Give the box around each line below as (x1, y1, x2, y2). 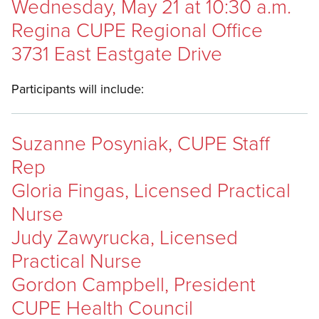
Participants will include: (11, 80, 147, 98)
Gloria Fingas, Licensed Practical (11, 176, 291, 204)
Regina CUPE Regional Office (11, 16, 263, 44)
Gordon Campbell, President (11, 270, 256, 298)
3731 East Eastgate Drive (11, 39, 222, 68)
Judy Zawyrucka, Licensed (11, 223, 238, 251)
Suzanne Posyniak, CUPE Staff (11, 129, 270, 157)
